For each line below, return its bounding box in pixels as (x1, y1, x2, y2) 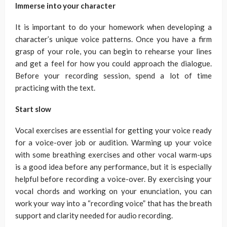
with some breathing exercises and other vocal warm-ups (15, 149, 212, 159)
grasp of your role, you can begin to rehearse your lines (15, 46, 212, 56)
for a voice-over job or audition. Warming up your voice (15, 137, 212, 147)
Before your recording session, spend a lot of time (15, 70, 212, 80)
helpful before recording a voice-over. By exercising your (15, 174, 212, 183)
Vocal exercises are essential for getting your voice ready (15, 125, 212, 135)
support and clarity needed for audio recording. (15, 210, 173, 220)
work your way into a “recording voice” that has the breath (15, 198, 212, 208)
